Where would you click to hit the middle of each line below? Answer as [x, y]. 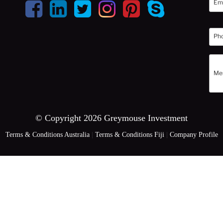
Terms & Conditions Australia [47, 134]
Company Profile [194, 134]
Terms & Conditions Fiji [129, 134]
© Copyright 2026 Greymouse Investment [111, 118]
